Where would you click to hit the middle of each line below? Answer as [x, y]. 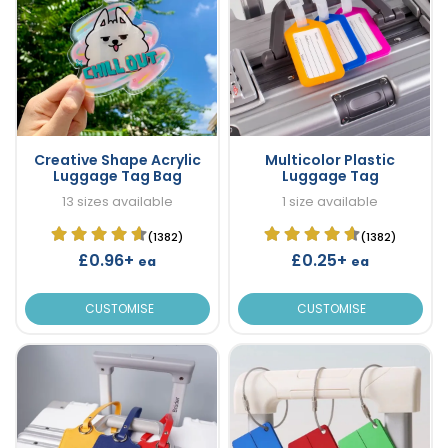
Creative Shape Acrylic [117, 159]
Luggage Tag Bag [117, 175]
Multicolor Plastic [330, 159]
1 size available [330, 201]
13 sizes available [117, 201]
